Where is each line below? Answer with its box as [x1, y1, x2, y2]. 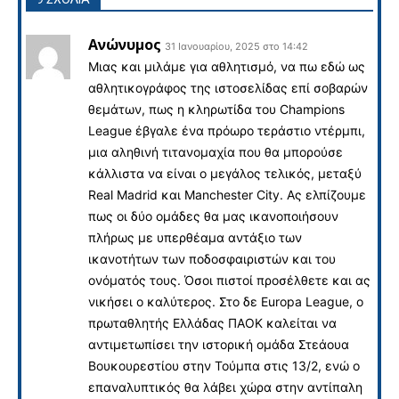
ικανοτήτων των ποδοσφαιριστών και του [88, 250, 336, 266]
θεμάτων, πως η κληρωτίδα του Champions [88, 101, 345, 117]
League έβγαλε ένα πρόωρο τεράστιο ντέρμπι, [88, 122, 365, 138]
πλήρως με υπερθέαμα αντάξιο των [88, 229, 302, 245]
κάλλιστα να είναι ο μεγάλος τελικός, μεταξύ [88, 165, 362, 181]
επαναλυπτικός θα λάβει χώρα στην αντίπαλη [88, 379, 362, 395]
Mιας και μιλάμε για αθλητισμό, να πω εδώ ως [88, 58, 365, 74]
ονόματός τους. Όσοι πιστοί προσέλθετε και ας [88, 272, 370, 288]
